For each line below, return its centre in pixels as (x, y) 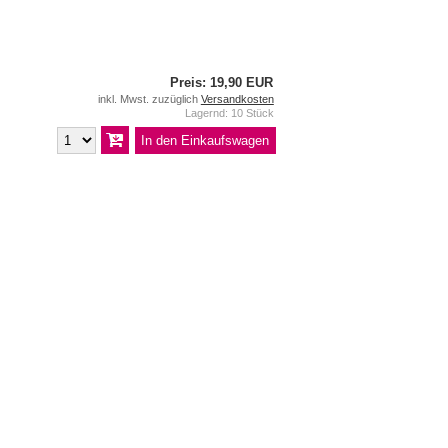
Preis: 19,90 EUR (222, 83)
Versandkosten (237, 98)
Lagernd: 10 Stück (229, 113)
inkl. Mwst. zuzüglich (149, 98)
